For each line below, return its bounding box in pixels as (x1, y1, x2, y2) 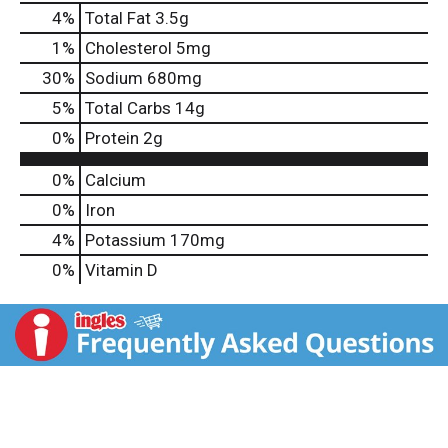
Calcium (85, 170, 146, 191)
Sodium (85, 68, 143, 89)
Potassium (85, 230, 166, 251)
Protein (85, 128, 139, 149)
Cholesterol (85, 38, 172, 59)
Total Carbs (85, 98, 171, 119)
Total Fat (85, 8, 151, 29)
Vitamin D (85, 260, 158, 281)
